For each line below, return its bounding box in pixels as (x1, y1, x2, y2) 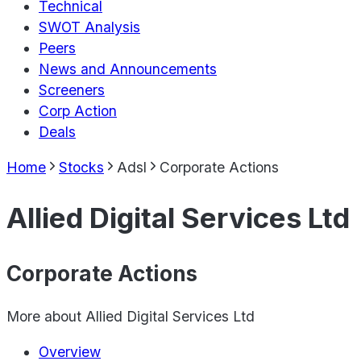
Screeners (39, 81, 105, 99)
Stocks (59, 158, 104, 176)
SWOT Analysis (39, 19, 140, 36)
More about (6, 308, 85, 326)
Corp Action (39, 102, 117, 120)
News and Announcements (39, 60, 217, 78)
